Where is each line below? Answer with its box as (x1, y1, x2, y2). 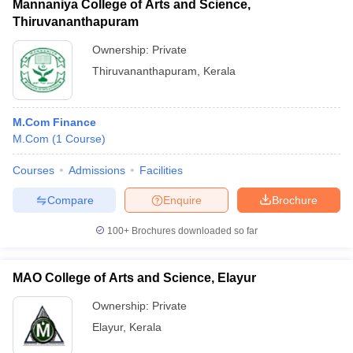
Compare (46, 193, 94, 206)
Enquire (163, 193, 202, 206)
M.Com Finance (13, 116, 96, 128)
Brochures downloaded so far (129, 225, 258, 236)
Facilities (139, 164, 183, 176)
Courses (13, 164, 54, 176)
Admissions (69, 164, 125, 176)
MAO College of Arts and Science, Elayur (13, 271, 256, 284)
